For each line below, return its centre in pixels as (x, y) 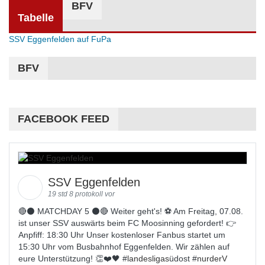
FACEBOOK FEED (64, 119)
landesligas (148, 258)
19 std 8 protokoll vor (81, 194)
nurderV (212, 258)
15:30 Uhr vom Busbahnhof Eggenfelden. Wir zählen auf (124, 247)
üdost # (183, 258)
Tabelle (36, 18)
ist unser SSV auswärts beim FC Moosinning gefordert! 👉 (127, 223)
